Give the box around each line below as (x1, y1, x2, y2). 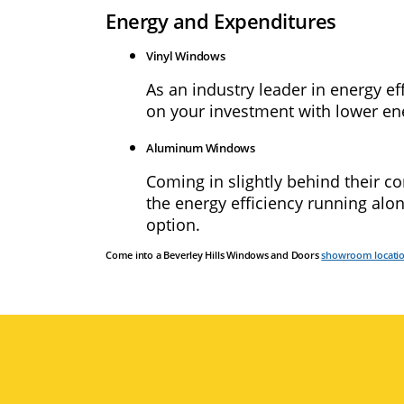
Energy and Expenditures (106, 7, 336, 36)
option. (146, 213, 200, 235)
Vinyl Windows (146, 48, 225, 65)
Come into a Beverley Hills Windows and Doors (106, 249, 322, 262)
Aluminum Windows (146, 140, 255, 157)
